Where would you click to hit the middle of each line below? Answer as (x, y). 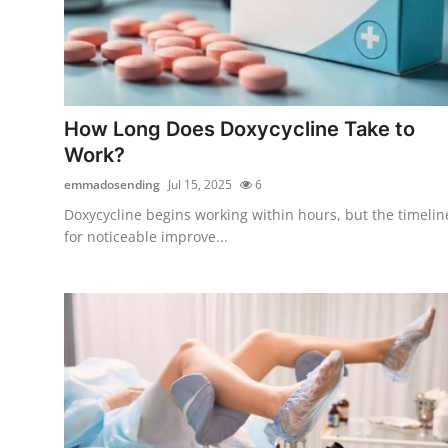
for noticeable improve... (146, 236)
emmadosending (112, 184)
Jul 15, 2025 (200, 184)
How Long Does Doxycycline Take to (239, 128)
